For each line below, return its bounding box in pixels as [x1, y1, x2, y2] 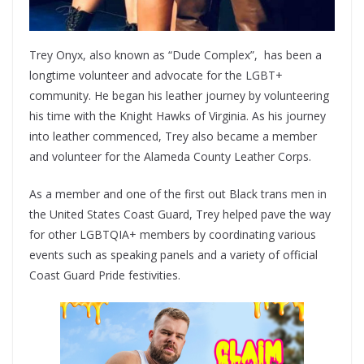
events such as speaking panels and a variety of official [29, 246, 318, 262]
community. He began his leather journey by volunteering [29, 87, 329, 103]
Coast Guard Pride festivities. [29, 266, 180, 283]
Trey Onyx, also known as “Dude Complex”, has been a [29, 46, 322, 63]
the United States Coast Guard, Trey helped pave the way [29, 206, 331, 222]
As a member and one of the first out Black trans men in [29, 185, 327, 201]
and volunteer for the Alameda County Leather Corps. [29, 148, 311, 164]
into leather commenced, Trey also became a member [29, 128, 317, 144]
